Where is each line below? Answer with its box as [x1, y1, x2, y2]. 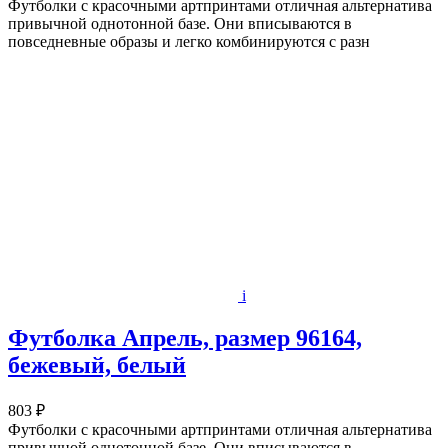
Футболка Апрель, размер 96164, [8, 324, 362, 351]
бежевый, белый [8, 351, 186, 378]
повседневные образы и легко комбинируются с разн [8, 33, 370, 50]
